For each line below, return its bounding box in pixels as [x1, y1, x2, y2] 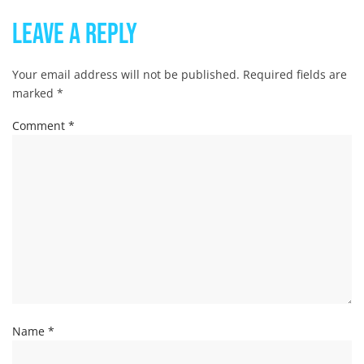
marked [12, 84, 57, 101]
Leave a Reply [12, 16, 137, 52]
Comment [12, 117, 68, 133]
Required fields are [243, 66, 347, 82]
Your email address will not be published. [12, 66, 240, 82]
